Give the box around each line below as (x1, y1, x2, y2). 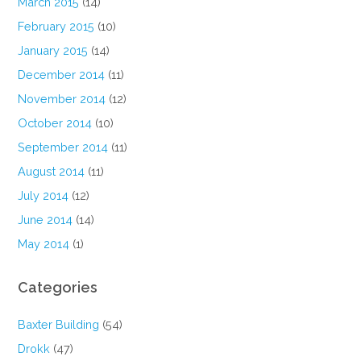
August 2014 (18, 164, 85, 179)
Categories (18, 279, 98, 297)
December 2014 (18, 68, 106, 82)
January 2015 (18, 44, 89, 58)
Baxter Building (18, 317, 100, 332)
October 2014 (18, 116, 93, 131)
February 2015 (18, 19, 95, 34)
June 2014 (18, 213, 73, 227)
